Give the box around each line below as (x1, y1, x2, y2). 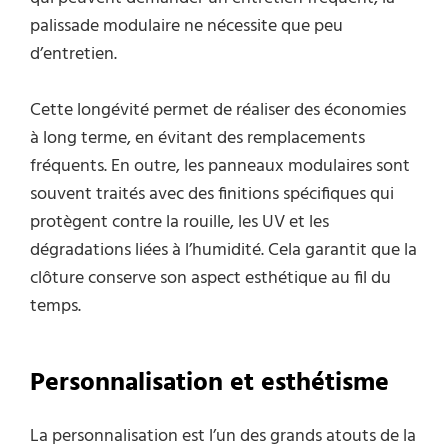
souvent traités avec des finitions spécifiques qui (30, 180, 394, 210)
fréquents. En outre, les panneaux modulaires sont (30, 152, 410, 182)
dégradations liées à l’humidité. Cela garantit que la (30, 236, 417, 266)
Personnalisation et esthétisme (30, 362, 389, 404)
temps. (30, 292, 81, 322)
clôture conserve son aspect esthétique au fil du (30, 264, 391, 294)
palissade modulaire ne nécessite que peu (30, 12, 343, 42)
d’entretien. (30, 40, 117, 70)
